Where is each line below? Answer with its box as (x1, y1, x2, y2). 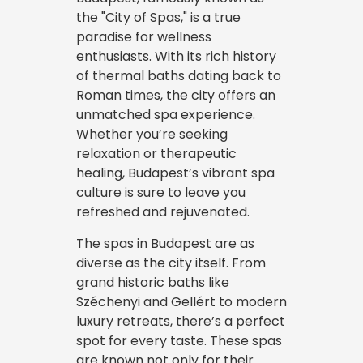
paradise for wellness (76, 28, 211, 46)
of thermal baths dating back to (76, 66, 281, 85)
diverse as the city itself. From (76, 254, 266, 272)
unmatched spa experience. (76, 105, 255, 124)
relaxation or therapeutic (76, 144, 237, 163)
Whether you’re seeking (76, 125, 228, 143)
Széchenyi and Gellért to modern (76, 293, 287, 311)
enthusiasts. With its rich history (76, 47, 276, 66)
